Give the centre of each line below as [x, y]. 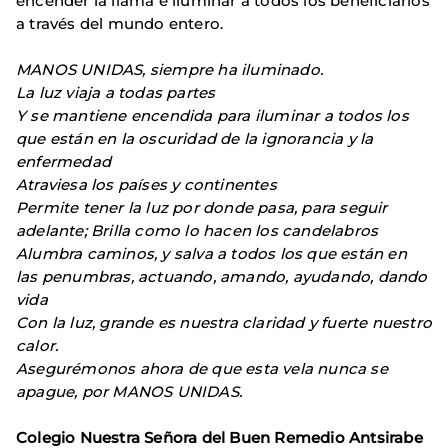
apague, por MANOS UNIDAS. [129, 391]
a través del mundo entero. [120, 23]
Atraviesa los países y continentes [146, 184]
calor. [37, 345]
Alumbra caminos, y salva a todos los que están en [211, 253]
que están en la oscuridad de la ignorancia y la [195, 138]
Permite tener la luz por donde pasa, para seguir [202, 207]
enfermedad [63, 161]
